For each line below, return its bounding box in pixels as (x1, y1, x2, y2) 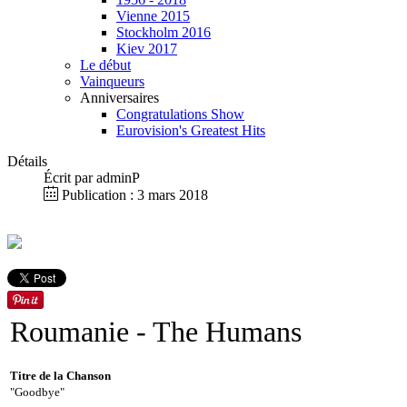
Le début (80, 57, 131, 73)
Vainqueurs (80, 74, 144, 89)
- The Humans (129, 315, 302, 348)
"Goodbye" (10, 385, 65, 399)
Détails (7, 154, 47, 169)
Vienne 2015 (116, 8, 190, 24)
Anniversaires (80, 90, 159, 105)
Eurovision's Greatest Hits (116, 123, 265, 138)
